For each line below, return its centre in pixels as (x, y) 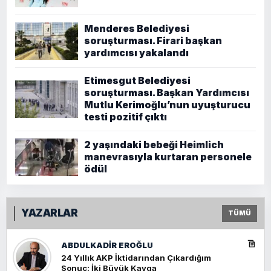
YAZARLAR (50, 213)
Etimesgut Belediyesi (137, 81)
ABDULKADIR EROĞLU (107, 245)
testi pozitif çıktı (126, 117)
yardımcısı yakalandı (136, 53)
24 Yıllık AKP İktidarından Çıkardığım (136, 257)
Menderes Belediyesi (137, 29)
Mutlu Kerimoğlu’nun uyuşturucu (167, 105)
